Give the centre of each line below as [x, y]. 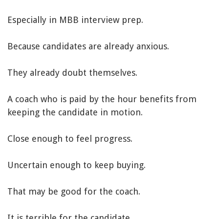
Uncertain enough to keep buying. [77, 165]
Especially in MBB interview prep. [75, 20]
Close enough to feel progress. [70, 139]
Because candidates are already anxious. [88, 46]
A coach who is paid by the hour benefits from [102, 99]
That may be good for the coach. [74, 192]
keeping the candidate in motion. [75, 112]
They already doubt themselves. [72, 73]
